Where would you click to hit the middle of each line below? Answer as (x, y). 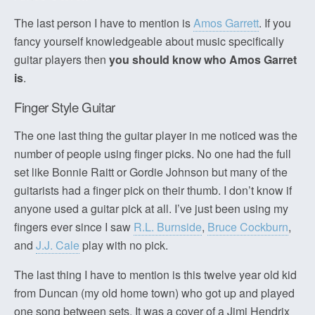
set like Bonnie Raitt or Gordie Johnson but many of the (151, 172)
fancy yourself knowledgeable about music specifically (149, 41)
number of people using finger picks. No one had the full (153, 154)
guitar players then (62, 60)
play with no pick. (124, 245)
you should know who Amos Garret (203, 60)
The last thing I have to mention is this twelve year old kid (155, 275)
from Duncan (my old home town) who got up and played (154, 293)
